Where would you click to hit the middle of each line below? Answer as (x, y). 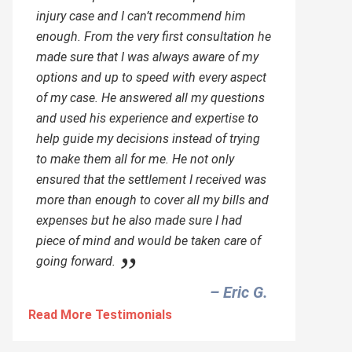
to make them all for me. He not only (135, 159)
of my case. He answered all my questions (150, 98)
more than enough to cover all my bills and (152, 200)
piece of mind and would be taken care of (148, 241)
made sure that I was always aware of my (147, 57)
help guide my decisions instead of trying (148, 139)
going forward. (76, 261)
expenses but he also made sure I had (139, 220)
